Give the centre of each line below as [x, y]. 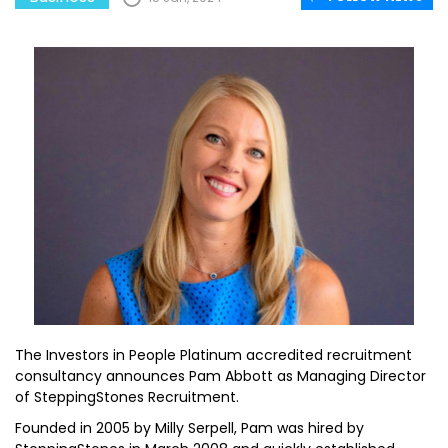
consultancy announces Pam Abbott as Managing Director [220, 376]
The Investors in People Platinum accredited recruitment [213, 355]
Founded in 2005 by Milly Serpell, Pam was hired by [189, 428]
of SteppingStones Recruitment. [129, 397]
